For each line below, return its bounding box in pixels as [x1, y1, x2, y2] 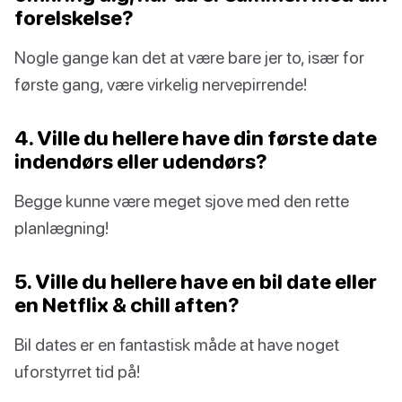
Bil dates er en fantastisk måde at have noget [14, 334, 339, 355]
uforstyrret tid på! [14, 361, 140, 382]
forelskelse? [14, 5, 134, 31]
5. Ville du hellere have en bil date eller [14, 269, 377, 294]
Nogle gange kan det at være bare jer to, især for [14, 47, 364, 68]
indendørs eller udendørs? [14, 149, 267, 174]
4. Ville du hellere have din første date [14, 126, 377, 151]
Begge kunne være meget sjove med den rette [14, 190, 349, 212]
